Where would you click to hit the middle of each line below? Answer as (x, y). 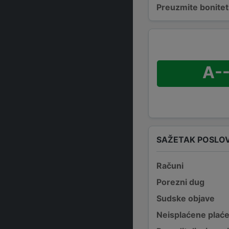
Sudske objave (186, 198)
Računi (170, 165)
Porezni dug (180, 182)
